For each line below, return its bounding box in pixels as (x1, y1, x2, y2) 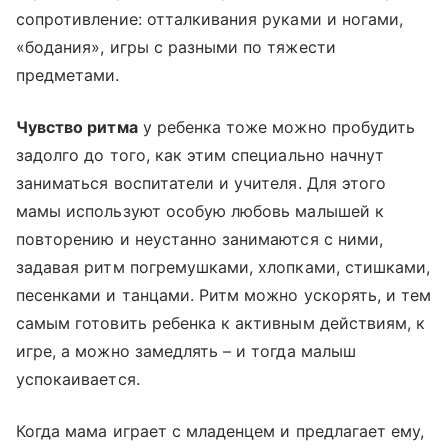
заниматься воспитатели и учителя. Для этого (16, 173, 387, 194)
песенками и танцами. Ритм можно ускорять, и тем (16, 285, 432, 306)
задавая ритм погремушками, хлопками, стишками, (16, 257, 431, 278)
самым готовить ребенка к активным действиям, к (16, 313, 426, 334)
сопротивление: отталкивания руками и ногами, (16, 9, 404, 30)
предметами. (16, 65, 120, 86)
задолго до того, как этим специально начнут (16, 145, 385, 166)
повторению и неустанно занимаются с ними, (16, 229, 383, 250)
